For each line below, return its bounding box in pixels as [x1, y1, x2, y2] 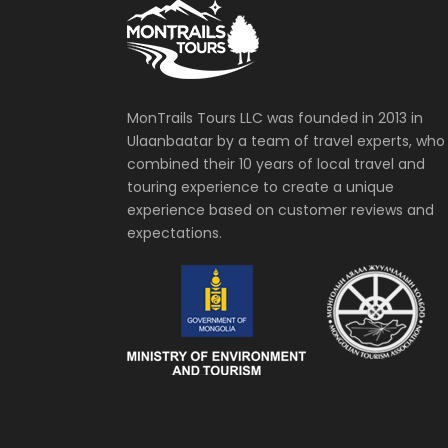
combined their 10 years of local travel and [127, 154, 425, 175]
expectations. [127, 223, 222, 244]
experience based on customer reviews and [127, 200, 434, 221]
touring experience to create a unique [127, 177, 394, 198]
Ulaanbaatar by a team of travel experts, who [127, 131, 445, 152]
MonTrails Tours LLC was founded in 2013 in [127, 108, 423, 129]
